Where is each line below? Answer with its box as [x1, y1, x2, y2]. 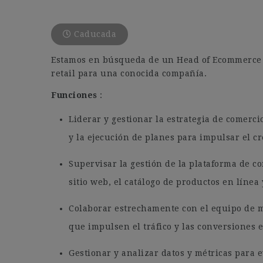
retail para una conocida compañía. [51, 69, 207, 78]
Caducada [71, 29, 116, 39]
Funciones [51, 90, 100, 100]
